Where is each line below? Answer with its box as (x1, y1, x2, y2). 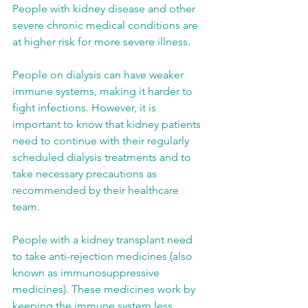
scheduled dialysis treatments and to (12, 151, 194, 164)
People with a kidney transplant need (12, 233, 195, 246)
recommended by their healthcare (12, 184, 181, 197)
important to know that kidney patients (12, 118, 203, 131)
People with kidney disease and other (12, 2, 198, 15)
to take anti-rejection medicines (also (12, 250, 195, 263)
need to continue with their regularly (12, 134, 192, 147)
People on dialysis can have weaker (12, 68, 186, 81)
